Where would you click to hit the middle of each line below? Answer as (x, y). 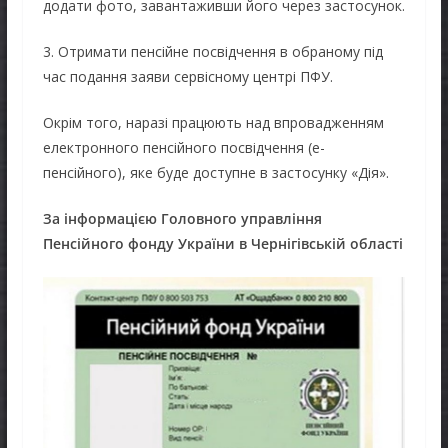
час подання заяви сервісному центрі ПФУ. (187, 76)
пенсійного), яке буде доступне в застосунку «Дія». (215, 172)
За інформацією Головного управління (182, 218)
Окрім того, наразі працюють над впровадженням (213, 122)
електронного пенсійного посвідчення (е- (183, 147)
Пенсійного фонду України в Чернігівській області (222, 243)
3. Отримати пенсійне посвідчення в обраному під (212, 51)
